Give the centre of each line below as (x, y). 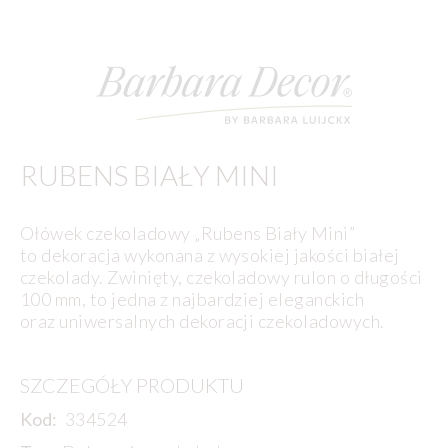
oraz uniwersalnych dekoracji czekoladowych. (202, 320)
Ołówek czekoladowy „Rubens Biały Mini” (188, 232)
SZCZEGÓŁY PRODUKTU (132, 385)
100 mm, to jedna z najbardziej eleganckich (192, 298)
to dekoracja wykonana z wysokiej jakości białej (210, 254)
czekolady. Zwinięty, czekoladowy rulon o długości (221, 276)
